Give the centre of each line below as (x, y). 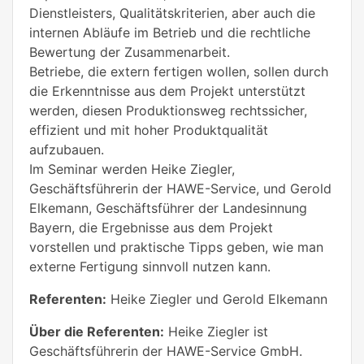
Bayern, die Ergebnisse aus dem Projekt (151, 227)
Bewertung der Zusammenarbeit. (130, 52)
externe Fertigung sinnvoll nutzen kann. (152, 266)
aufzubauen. (69, 149)
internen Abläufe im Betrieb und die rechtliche (170, 32)
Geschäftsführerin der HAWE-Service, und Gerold (180, 188)
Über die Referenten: (97, 331)
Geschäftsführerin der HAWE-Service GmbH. (166, 351)
